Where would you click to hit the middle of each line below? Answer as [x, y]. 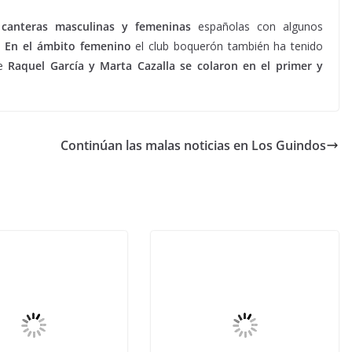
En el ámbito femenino [68, 46]
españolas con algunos [257, 26]
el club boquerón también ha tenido [227, 46]
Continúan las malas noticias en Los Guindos [193, 145]
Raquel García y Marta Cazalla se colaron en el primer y [165, 66]
